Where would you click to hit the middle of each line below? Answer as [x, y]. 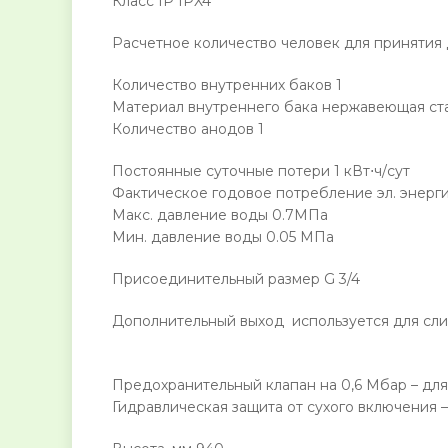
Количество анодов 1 [188, 129]
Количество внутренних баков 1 [227, 85]
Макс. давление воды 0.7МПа [220, 215]
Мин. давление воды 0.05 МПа [223, 237]
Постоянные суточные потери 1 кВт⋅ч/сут [261, 171]
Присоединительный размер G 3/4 [236, 279]
